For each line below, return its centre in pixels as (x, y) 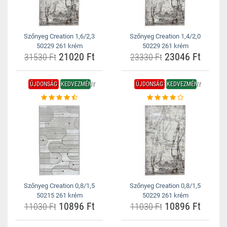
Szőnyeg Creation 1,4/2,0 (165, 36)
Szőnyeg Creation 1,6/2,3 (59, 36)
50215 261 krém (59, 195)
